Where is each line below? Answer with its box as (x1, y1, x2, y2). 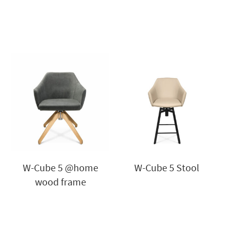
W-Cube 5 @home (22, 161, 98, 174)
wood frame (34, 175, 86, 188)
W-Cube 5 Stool (134, 161, 199, 174)
